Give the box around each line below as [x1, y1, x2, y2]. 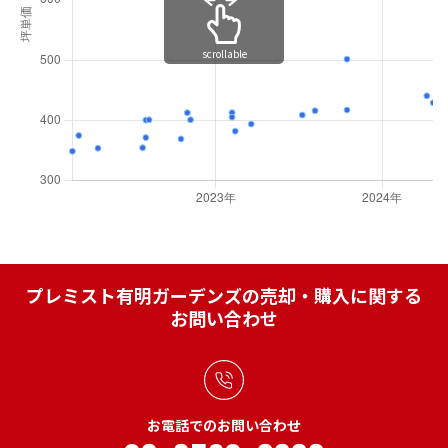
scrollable [201, 46, 247, 62]
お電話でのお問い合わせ [147, 415, 301, 436]
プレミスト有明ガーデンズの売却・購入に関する [26, 282, 422, 309]
